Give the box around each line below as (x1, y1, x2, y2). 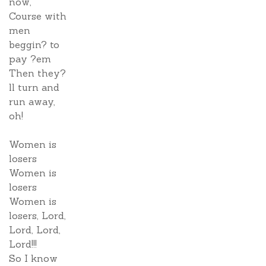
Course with (9, 10, 66, 22)
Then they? (9, 67, 66, 79)
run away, (9, 96, 55, 107)
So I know (9, 252, 58, 264)
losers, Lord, (9, 210, 66, 221)
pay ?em (9, 53, 51, 65)
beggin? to (9, 39, 59, 50)
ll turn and (9, 81, 59, 93)
